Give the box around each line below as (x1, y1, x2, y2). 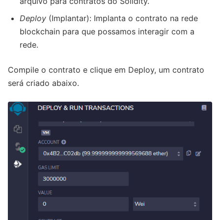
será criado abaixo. (8, 78, 79, 88)
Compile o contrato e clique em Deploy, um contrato (8, 64, 204, 75)
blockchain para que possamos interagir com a (20, 26, 194, 36)
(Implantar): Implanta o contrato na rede (46, 13, 198, 23)
